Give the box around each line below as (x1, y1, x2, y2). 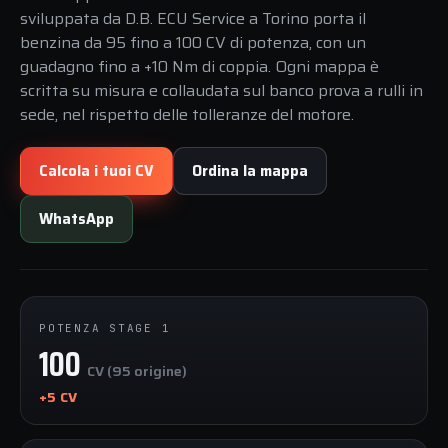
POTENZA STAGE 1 (39, 321, 171, 336)
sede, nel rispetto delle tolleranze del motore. (20, 102, 354, 128)
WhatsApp (39, 208, 114, 231)
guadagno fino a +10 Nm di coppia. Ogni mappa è (20, 54, 379, 80)
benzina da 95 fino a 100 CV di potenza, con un (20, 30, 366, 56)
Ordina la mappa (192, 160, 308, 183)
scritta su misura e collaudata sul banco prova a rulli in (20, 78, 423, 104)
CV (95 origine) (87, 360, 187, 383)
